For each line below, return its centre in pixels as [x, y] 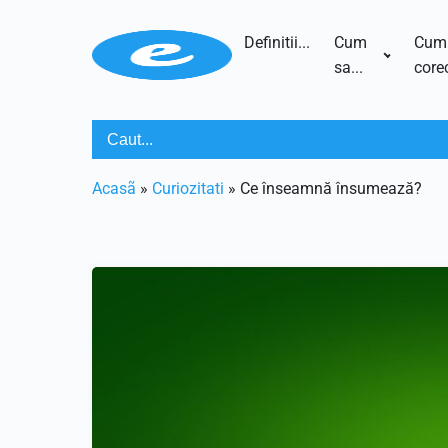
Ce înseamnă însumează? [331, 188]
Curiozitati [188, 188]
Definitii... [276, 42]
